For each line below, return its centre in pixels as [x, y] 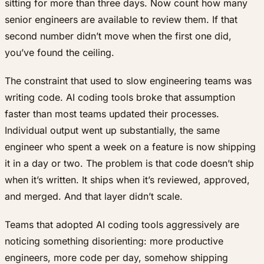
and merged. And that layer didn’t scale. [94, 197]
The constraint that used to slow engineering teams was [128, 81]
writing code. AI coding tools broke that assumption [120, 98]
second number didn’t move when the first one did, [118, 36]
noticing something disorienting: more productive [114, 241]
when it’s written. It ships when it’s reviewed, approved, [127, 180]
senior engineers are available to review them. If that [121, 20]
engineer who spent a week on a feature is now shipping [130, 147]
